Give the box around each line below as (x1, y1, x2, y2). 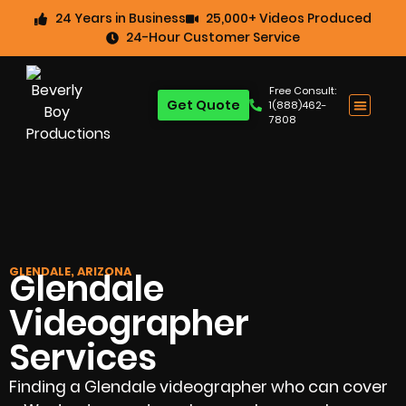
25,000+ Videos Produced (206, 9, 372, 27)
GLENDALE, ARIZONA (9, 264, 131, 279)
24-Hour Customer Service (126, 28, 301, 46)
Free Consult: (269, 83, 337, 98)
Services (9, 333, 157, 382)
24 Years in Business (54, 9, 186, 27)
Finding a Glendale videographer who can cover (9, 376, 388, 398)
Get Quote (166, 96, 240, 114)
